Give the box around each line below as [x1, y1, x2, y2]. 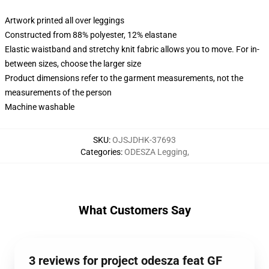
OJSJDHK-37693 [112, 135, 176, 145]
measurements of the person [5, 88, 112, 97]
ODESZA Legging [124, 147, 187, 157]
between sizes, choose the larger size [5, 59, 141, 68]
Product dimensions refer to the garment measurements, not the [5, 73, 243, 83]
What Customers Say [78, 203, 191, 217]
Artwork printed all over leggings [5, 16, 124, 25]
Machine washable [5, 102, 74, 112]
